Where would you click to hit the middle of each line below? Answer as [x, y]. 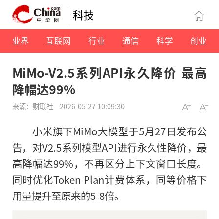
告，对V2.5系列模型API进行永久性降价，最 [109, 147]
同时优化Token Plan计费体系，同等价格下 [109, 180]
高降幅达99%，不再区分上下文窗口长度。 [109, 164]
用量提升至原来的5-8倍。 [68, 196]
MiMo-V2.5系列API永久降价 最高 [109, 73]
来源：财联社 [33, 106]
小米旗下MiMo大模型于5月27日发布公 [119, 131]
